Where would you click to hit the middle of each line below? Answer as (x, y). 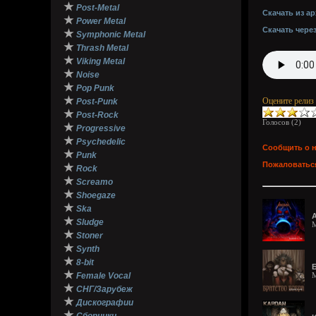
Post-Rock (97, 115)
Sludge (90, 222)
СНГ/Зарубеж (104, 289)
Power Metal (101, 21)
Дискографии (105, 303)
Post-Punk (97, 102)
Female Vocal (103, 276)
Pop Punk (95, 88)
